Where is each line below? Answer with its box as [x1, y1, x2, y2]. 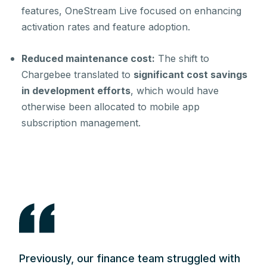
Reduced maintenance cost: [21, 52, 155, 64]
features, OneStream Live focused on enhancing [21, 4, 241, 17]
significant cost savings [133, 68, 247, 80]
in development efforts [21, 84, 131, 97]
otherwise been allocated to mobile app [21, 100, 200, 113]
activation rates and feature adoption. [21, 20, 190, 33]
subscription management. [21, 116, 141, 129]
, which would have [131, 84, 219, 97]
